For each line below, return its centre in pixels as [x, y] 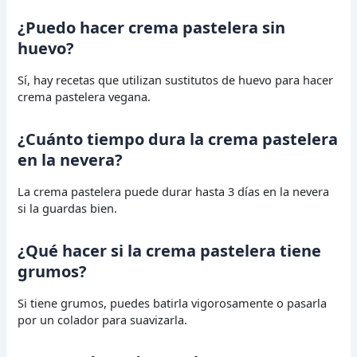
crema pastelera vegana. [84, 96]
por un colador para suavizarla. [103, 319]
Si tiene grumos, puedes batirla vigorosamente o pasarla [173, 302]
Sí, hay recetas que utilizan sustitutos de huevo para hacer [176, 79]
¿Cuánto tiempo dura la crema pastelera [178, 139]
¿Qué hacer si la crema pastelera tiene [170, 250]
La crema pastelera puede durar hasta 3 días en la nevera [174, 191]
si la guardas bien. [68, 208]
